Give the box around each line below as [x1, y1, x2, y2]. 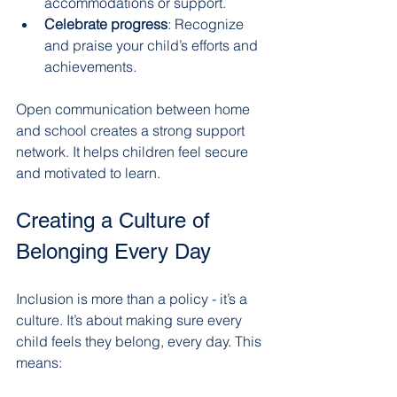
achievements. [44, 57, 136, 75]
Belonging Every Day [16, 238, 211, 263]
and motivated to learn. [16, 163, 160, 182]
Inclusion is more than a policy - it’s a [16, 289, 251, 307]
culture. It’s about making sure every [16, 310, 245, 329]
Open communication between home [16, 99, 253, 118]
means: [16, 353, 62, 371]
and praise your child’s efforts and [44, 35, 261, 54]
